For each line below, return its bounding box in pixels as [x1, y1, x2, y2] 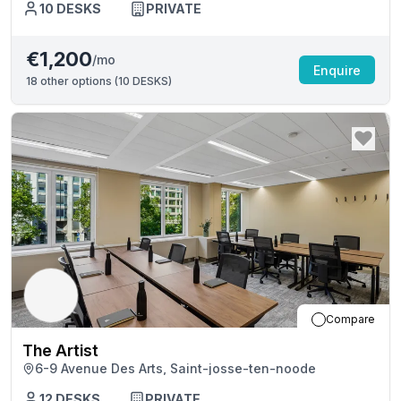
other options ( [38, 74, 118, 88]
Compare [326, 312, 375, 326]
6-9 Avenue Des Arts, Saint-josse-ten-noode [35, 361, 316, 376]
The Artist [22, 341, 98, 360]
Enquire [313, 62, 361, 78]
